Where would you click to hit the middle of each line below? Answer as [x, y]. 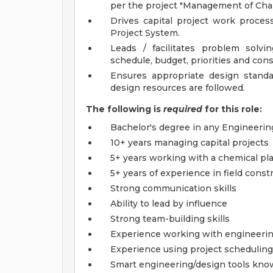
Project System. [145, 33]
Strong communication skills [173, 188]
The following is [123, 109]
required [183, 109]
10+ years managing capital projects [190, 143]
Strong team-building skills [170, 219]
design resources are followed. [178, 88]
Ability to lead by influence [169, 204]
